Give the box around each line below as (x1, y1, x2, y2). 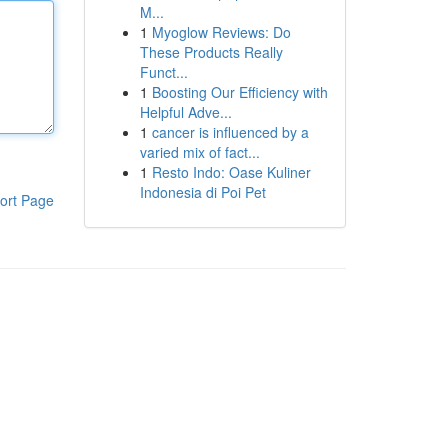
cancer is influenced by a (151, 122, 309, 142)
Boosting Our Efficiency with (151, 82, 328, 102)
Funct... (139, 62, 188, 82)
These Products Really (139, 42, 283, 62)
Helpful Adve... (139, 102, 232, 122)
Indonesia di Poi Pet (139, 182, 266, 202)
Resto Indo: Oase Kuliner (151, 162, 311, 182)
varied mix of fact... (139, 142, 260, 162)
